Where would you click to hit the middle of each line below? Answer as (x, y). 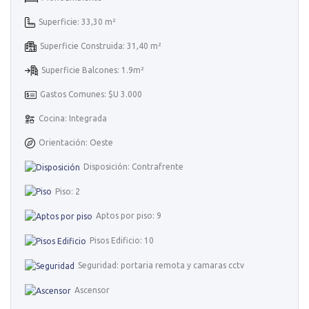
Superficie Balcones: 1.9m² (92, 70)
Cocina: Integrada (73, 118)
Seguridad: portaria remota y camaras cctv (161, 266)
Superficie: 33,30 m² (77, 21)
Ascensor (92, 290)
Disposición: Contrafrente (133, 166)
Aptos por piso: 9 (129, 216)
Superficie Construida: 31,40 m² (100, 46)
